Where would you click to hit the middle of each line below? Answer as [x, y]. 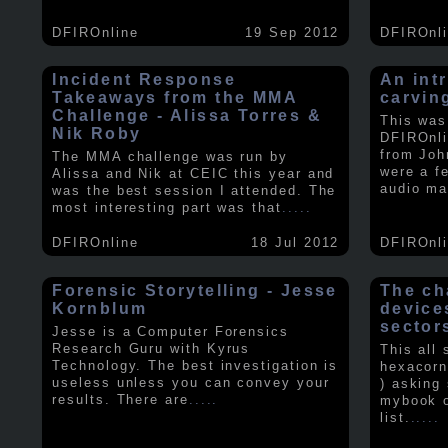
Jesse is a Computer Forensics [170, 331]
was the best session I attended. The [194, 191]
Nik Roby [97, 134]
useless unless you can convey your [191, 382]
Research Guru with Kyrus [151, 348]
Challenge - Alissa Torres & [187, 116]
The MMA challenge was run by [170, 157]
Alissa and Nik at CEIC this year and [193, 174]
